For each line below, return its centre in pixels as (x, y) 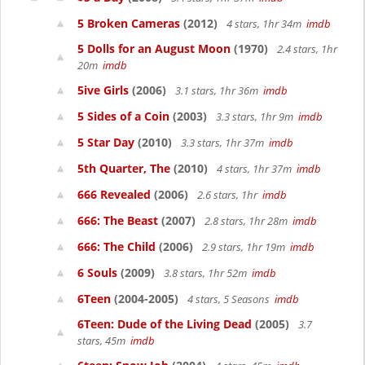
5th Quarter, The (124, 168)
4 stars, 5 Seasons (230, 299)
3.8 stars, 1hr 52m (207, 273)
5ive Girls (103, 90)
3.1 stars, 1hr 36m (218, 90)
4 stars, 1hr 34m (265, 24)
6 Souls (97, 273)
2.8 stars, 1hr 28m (247, 221)
